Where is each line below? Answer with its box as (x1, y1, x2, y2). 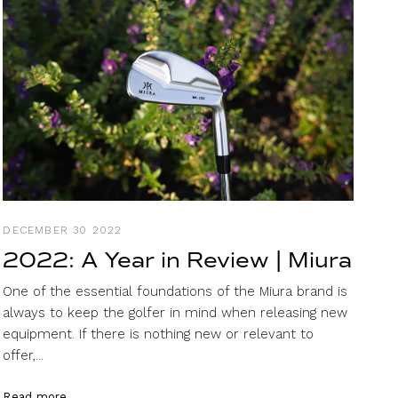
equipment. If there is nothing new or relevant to (3, 325, 314, 342)
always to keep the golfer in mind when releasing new (3, 304, 348, 321)
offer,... (3, 346, 44, 363)
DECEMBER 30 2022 (3, 223, 123, 236)
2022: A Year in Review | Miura (3, 246, 353, 274)
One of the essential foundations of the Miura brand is (3, 283, 348, 299)
